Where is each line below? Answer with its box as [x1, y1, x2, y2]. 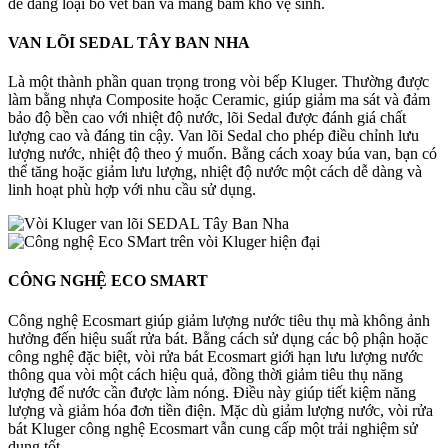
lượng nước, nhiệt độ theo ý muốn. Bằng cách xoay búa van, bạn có [8, 145, 437, 163]
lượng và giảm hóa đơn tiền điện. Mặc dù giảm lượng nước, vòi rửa [8, 401, 433, 419]
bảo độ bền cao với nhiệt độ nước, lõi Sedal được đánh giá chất [8, 109, 406, 127]
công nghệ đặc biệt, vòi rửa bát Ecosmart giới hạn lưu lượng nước [8, 347, 423, 365]
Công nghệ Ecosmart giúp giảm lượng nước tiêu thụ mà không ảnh [8, 311, 430, 329]
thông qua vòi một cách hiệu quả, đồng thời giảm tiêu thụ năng [8, 365, 403, 383]
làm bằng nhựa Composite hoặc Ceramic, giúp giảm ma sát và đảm [8, 91, 430, 109]
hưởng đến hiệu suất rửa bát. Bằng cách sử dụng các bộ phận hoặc [8, 329, 428, 347]
